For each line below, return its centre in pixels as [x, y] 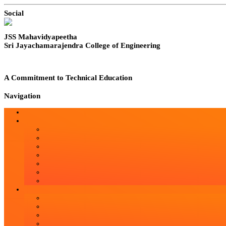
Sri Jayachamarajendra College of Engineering [82, 45]
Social [14, 13]
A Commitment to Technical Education [68, 77]
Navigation [22, 96]
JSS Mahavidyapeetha [41, 37]
